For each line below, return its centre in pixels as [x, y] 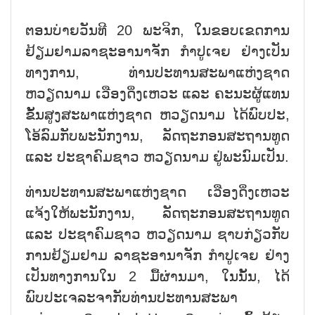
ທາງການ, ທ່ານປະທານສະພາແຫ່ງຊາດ [157, 72]
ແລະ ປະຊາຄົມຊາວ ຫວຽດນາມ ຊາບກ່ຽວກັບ [157, 234]
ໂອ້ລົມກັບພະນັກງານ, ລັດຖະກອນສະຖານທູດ [157, 135]
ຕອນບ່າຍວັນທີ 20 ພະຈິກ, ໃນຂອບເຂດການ [157, 30]
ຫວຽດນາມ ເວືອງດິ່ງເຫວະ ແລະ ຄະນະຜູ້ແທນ [157, 93]
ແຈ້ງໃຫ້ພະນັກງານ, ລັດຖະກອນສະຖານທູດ [157, 213]
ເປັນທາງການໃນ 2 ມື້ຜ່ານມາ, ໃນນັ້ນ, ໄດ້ [157, 276]
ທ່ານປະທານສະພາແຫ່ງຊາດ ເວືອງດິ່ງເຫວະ [157, 192]
